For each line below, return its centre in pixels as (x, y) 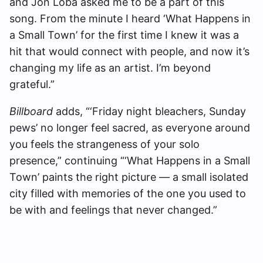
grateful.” (32, 85)
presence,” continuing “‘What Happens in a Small (130, 161)
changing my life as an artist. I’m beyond (110, 68)
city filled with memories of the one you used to (128, 194)
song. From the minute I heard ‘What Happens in (130, 19)
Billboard (31, 112)
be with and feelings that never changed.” (113, 210)
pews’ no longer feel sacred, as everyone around (130, 128)
